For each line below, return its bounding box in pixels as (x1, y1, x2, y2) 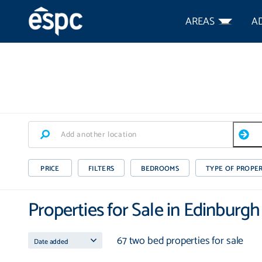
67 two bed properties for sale (117, 232, 244, 250)
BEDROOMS (141, 163, 179, 174)
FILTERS (88, 163, 115, 174)
